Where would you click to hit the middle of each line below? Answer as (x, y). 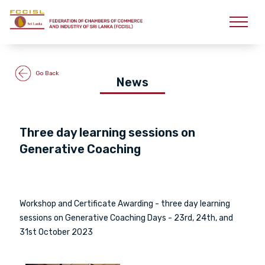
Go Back (46, 73)
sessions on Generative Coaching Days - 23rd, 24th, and (127, 218)
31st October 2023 (56, 232)
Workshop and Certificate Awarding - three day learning (125, 204)
